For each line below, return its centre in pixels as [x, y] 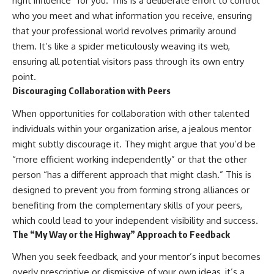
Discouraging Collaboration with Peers [91, 91]
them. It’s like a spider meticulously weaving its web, [121, 46]
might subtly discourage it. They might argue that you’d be [134, 144]
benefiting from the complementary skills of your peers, [127, 205]
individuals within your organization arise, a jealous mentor [132, 128]
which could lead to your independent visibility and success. [135, 220]
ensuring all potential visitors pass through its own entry [128, 62]
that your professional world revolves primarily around [124, 31]
